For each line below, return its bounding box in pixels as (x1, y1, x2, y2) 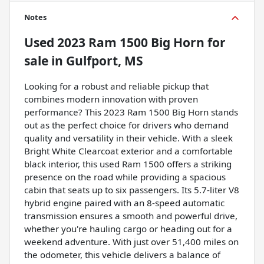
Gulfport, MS (66, 52, 143, 69)
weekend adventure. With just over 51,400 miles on (24, 235, 239, 247)
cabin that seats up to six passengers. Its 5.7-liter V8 (24, 183, 239, 196)
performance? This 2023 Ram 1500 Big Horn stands (24, 105, 238, 118)
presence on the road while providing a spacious (24, 170, 226, 183)
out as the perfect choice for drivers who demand (24, 118, 229, 131)
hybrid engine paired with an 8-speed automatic (24, 196, 225, 209)
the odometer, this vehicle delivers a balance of (24, 248, 220, 260)
